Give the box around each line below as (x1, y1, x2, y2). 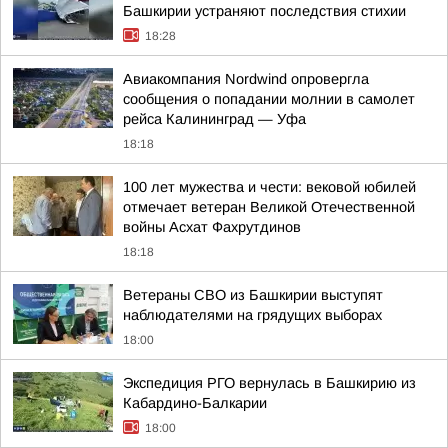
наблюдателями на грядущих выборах (123, 307, 382, 323)
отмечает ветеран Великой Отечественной (123, 199, 415, 215)
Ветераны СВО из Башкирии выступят (123, 287, 383, 303)
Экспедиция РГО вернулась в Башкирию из (123, 375, 416, 391)
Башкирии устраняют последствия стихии (123, 3, 406, 19)
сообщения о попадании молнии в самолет (123, 91, 415, 107)
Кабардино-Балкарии (123, 395, 267, 411)
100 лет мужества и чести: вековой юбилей (123, 179, 416, 195)
